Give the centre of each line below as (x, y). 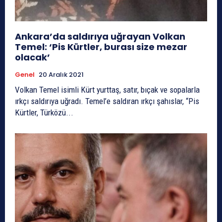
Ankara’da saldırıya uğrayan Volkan (100, 36)
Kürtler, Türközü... (44, 112)
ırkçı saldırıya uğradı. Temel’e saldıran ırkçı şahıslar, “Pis (107, 101)
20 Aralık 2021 (61, 74)
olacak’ (32, 57)
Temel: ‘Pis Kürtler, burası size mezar (101, 47)
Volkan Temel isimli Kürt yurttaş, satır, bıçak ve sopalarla (107, 89)
